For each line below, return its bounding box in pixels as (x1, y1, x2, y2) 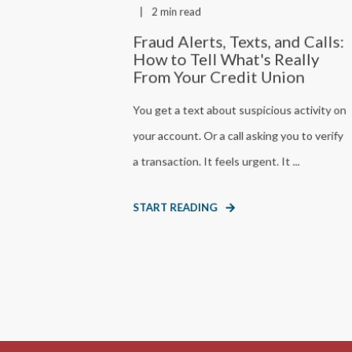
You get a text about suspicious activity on (133, 103, 346, 117)
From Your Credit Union (133, 67, 305, 86)
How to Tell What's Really (133, 49, 320, 69)
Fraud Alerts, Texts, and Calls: (133, 31, 344, 51)
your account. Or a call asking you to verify (133, 128, 343, 143)
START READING (133, 200, 218, 214)
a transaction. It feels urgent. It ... (133, 154, 300, 169)
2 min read (151, 5, 201, 19)
